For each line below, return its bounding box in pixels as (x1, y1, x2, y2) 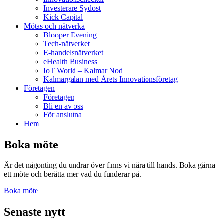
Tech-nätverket (43, 39, 90, 48)
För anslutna (43, 110, 82, 119)
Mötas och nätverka (24, 21, 85, 30)
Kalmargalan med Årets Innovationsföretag (43, 74, 178, 83)
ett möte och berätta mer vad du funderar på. (4, 170, 141, 179)
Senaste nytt (4, 205, 65, 219)
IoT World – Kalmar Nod (43, 66, 123, 74)
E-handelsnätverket (43, 48, 103, 57)
